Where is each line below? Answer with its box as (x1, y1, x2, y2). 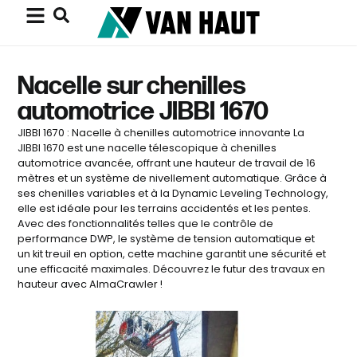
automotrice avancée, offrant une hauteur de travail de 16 (18, 155, 316, 170)
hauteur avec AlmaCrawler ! (18, 277, 163, 291)
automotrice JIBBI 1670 (18, 96, 269, 127)
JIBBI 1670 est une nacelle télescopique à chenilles (18, 140, 277, 155)
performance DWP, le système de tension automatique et (18, 231, 316, 245)
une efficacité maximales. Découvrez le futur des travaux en (18, 261, 326, 276)
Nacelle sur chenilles (18, 70, 246, 102)
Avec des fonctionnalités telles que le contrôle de (18, 216, 274, 230)
